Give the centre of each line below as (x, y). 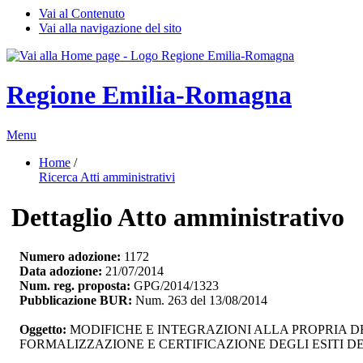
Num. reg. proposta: (75, 286)
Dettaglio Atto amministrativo (178, 217)
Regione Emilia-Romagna (149, 95)
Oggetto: (45, 330)
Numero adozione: (70, 257)
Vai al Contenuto (82, 13)
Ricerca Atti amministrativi (107, 177)
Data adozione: (61, 271)
